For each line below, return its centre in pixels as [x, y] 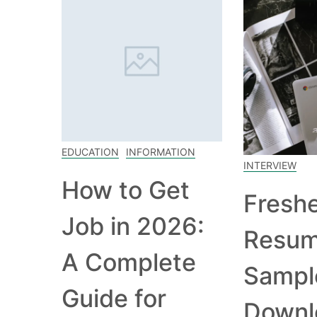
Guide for [114, 298]
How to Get [126, 190]
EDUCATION [90, 152]
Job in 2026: [133, 226]
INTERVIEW [270, 165]
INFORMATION [161, 152]
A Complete [129, 262]
